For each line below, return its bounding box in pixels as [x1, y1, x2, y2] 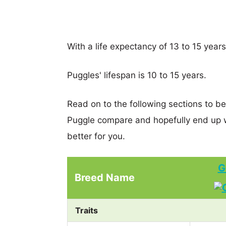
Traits [75, 205, 98, 215]
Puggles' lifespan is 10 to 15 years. [67, 70, 206, 80]
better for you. [67, 131, 125, 141]
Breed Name [75, 171, 135, 184]
